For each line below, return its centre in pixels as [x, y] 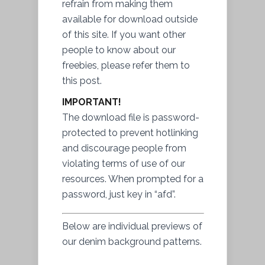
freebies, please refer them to [126, 66]
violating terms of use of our [124, 164]
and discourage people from [124, 148]
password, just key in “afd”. [119, 195]
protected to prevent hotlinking [130, 133]
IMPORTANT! [92, 102]
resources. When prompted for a [133, 179]
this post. [82, 81]
